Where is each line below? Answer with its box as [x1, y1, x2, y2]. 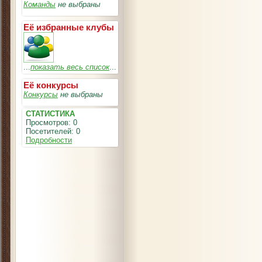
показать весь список [30, 63, 109, 71]
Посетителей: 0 [23, 127, 80, 136]
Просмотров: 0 [23, 118, 77, 127]
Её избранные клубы [23, 22, 114, 32]
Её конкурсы [23, 80, 78, 90]
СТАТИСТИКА [26, 109, 75, 118]
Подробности [26, 136, 72, 144]
